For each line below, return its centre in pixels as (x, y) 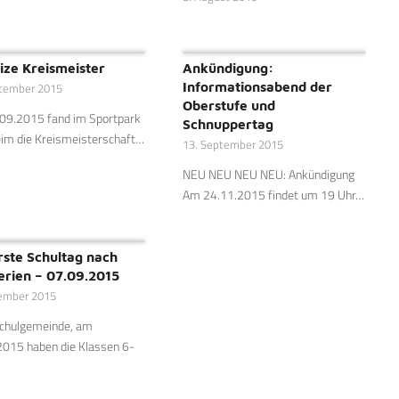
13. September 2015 (232, 145)
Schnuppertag (228, 124)
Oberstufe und (228, 106)
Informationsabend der (257, 87)
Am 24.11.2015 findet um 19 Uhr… (273, 195)
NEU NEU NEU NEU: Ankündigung (268, 175)
